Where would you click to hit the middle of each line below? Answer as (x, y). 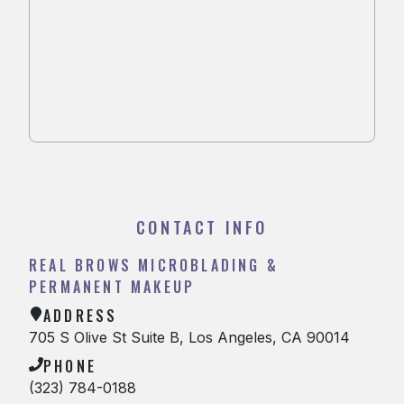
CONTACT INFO (202, 227)
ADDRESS (81, 316)
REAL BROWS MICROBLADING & (154, 265)
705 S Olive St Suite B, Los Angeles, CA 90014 (189, 337)
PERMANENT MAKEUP (112, 287)
